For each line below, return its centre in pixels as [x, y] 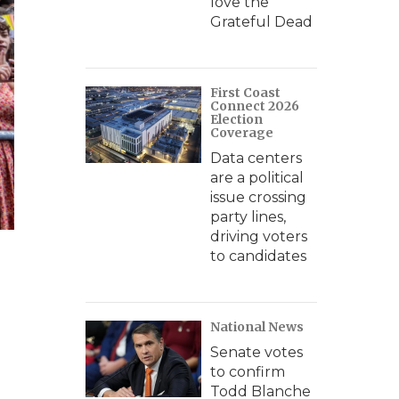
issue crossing [258, 197]
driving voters [259, 236]
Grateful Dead [261, 22]
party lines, [248, 217]
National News [257, 327]
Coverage [242, 133]
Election [236, 119]
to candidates [258, 256]
